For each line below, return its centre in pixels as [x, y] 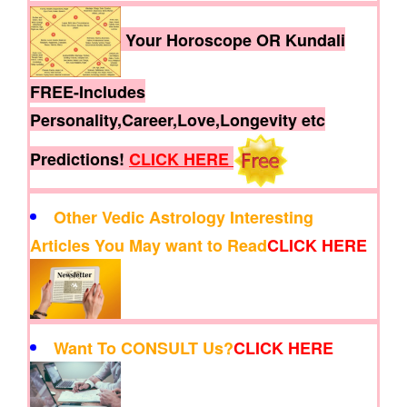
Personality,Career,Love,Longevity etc [178, 120]
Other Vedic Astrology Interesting [184, 217]
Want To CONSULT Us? [144, 348]
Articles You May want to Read [149, 245]
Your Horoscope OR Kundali [233, 40]
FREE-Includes [88, 92]
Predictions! [79, 159]
